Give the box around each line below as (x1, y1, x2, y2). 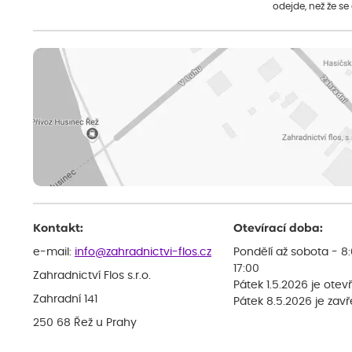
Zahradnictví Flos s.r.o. (33, 269, 151, 281)
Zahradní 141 (33, 294, 97, 306)
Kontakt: (33, 222, 83, 234)
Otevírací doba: (233, 222, 323, 234)
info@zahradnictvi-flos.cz (75, 246, 211, 258)
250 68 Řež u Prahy (33, 317, 137, 329)
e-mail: (33, 246, 75, 258)
